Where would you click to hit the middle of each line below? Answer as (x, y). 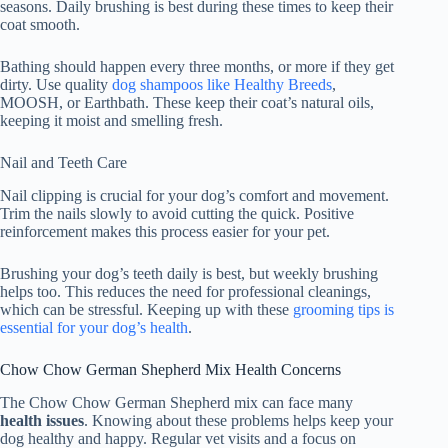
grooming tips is (343, 310)
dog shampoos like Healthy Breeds (222, 85)
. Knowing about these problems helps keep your (238, 420)
